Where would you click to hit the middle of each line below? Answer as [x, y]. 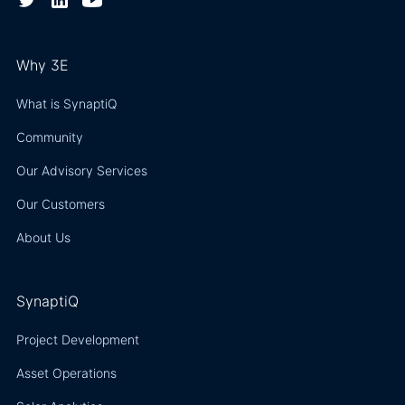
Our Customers [60, 204]
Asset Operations [66, 373]
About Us [43, 237]
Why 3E [42, 65]
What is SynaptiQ [66, 104]
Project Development [77, 339]
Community [49, 137]
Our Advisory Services [81, 170]
